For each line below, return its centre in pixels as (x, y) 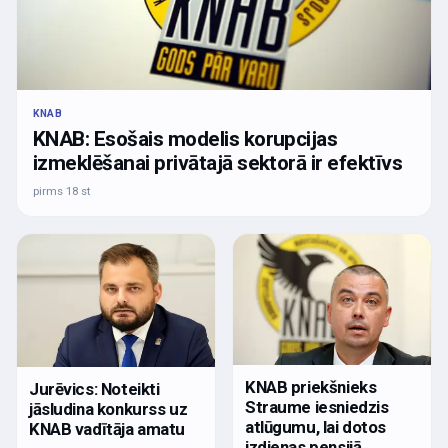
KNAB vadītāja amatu (107, 429)
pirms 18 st (62, 190)
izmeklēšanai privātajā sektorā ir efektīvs (218, 162)
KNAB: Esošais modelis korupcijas (185, 138)
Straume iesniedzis (317, 407)
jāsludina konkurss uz (108, 409)
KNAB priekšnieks (311, 387)
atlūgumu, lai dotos (316, 427)
